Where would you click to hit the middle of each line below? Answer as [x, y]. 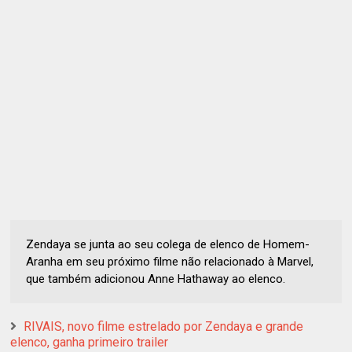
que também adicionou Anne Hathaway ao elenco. [156, 279]
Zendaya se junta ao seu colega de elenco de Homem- [168, 244]
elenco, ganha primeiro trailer [90, 342]
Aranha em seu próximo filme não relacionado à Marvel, [170, 261]
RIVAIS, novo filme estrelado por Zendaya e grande [164, 326]
